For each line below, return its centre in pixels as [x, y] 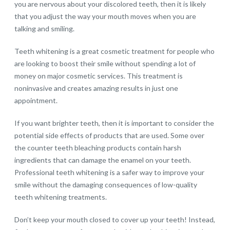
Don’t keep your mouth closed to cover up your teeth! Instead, [115, 220]
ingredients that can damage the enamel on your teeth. [103, 160]
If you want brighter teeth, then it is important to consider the [114, 123]
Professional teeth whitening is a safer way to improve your [110, 172]
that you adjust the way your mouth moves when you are [106, 16]
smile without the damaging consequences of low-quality [106, 185]
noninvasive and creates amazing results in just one [97, 88]
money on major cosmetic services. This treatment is [99, 76]
